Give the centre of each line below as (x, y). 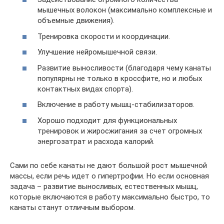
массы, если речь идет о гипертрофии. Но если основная (109, 176)
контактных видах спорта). (85, 89)
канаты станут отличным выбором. (72, 207)
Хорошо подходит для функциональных (107, 120)
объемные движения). (76, 21)
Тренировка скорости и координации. (104, 36)
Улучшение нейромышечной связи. (97, 52)
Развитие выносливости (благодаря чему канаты (124, 68)
